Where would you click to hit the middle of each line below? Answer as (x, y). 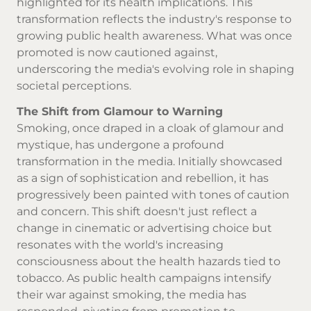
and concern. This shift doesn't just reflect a (137, 211)
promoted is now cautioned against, (117, 52)
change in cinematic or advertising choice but (144, 228)
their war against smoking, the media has (132, 294)
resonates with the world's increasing (120, 244)
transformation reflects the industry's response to (154, 19)
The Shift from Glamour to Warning (120, 111)
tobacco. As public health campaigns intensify (144, 278)
